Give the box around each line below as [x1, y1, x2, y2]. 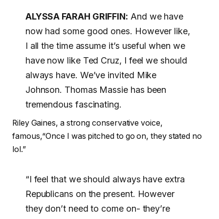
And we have [128, 11, 184, 22]
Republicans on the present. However [25, 189, 175, 199]
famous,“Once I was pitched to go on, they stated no [12, 131, 202, 141]
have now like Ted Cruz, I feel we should [25, 55, 187, 66]
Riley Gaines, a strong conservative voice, [12, 118, 163, 128]
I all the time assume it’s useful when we [25, 40, 185, 51]
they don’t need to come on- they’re [25, 203, 170, 214]
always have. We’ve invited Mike [25, 69, 157, 80]
